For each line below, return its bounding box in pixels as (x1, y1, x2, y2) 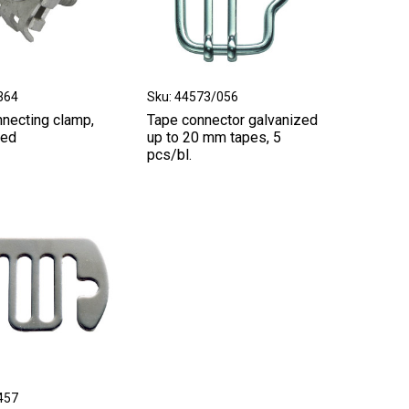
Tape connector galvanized (147, 111, 319, 130)
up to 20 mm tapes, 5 (147, 129, 282, 147)
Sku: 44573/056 (147, 89, 239, 105)
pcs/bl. (147, 146, 193, 164)
